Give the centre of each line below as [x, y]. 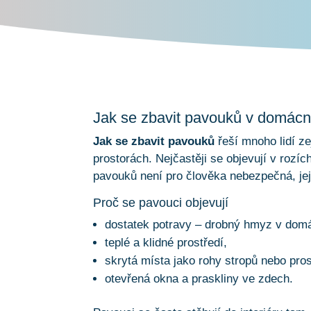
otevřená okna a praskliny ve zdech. [199, 279]
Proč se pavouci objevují [161, 203]
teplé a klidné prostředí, [166, 243]
